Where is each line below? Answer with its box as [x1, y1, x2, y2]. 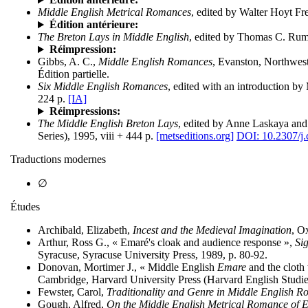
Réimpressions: [49, 105, 120, 118]
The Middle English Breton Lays [38, 118, 178, 130]
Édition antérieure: [49, 19, 138, 31]
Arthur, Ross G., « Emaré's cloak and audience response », [38, 236, 295, 249]
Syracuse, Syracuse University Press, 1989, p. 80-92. [38, 249, 267, 261]
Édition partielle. [38, 68, 109, 80]
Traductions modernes [10, 153, 106, 166]
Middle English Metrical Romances [38, 6, 191, 19]
